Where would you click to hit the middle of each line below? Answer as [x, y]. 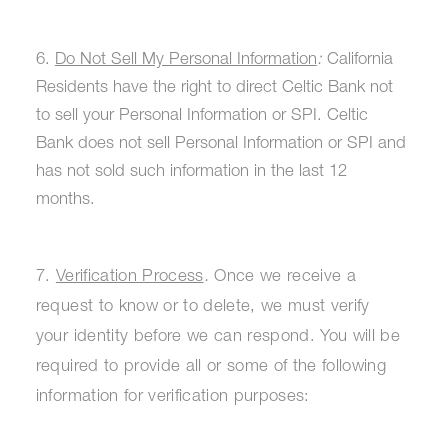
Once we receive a [282, 277]
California [357, 61]
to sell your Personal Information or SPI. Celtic [201, 117]
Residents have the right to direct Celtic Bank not [214, 89]
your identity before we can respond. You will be [217, 337]
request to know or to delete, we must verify [202, 307]
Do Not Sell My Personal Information [185, 61]
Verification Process [129, 277]
